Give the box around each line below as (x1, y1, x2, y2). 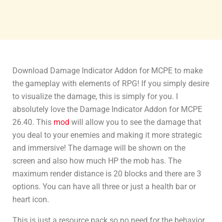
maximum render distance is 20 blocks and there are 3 (12, 168, 201, 178)
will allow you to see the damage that (69, 117, 201, 127)
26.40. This (12, 117, 54, 127)
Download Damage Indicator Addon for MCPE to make (12, 65, 203, 75)
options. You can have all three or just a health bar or (12, 181, 196, 191)
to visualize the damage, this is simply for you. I (12, 91, 178, 101)
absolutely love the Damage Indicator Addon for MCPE (12, 104, 202, 114)
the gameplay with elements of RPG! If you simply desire (12, 78, 209, 88)
